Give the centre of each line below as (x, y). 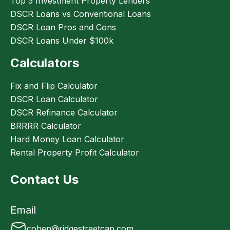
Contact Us (44, 180)
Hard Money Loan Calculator (67, 139)
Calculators (45, 63)
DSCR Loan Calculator (54, 99)
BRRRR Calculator (46, 126)
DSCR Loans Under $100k (62, 41)
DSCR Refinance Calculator (64, 113)
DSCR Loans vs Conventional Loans (81, 14)
